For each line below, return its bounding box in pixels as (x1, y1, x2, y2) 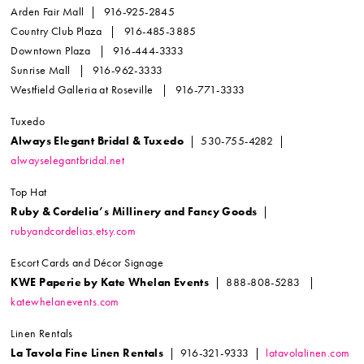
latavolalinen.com (266, 345, 350, 361)
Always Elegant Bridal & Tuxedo (11, 133, 184, 149)
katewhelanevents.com (11, 294, 119, 310)
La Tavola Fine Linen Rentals (11, 345, 164, 361)
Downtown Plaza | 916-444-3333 (11, 43, 184, 58)
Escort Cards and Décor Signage (11, 255, 164, 271)
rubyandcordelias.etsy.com (11, 223, 136, 239)
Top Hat (11, 184, 47, 200)
